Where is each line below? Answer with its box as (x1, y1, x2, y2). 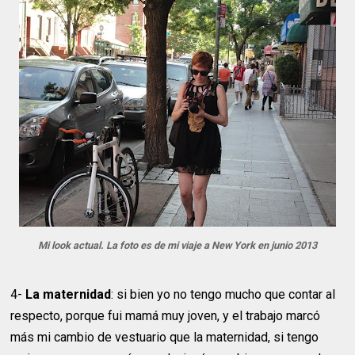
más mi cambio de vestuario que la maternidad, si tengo (10, 329, 319, 345)
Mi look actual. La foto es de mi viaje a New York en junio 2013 (37, 239, 317, 251)
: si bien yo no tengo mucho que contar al (111, 286, 336, 302)
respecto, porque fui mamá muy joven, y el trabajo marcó (10, 307, 321, 323)
